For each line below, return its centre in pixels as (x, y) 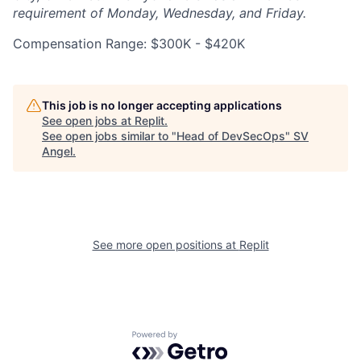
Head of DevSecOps (231, 136)
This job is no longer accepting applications (162, 106)
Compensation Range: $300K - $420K (129, 44)
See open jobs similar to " (109, 136)
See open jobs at (88, 121)
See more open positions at (166, 245)
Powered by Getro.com (202, 339)
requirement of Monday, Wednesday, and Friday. (160, 13)
